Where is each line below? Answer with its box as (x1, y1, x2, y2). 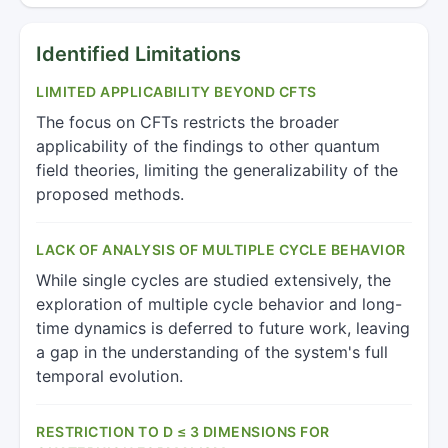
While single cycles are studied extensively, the (36, 270, 391, 290)
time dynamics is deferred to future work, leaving (36, 318, 410, 338)
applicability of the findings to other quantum (36, 136, 380, 156)
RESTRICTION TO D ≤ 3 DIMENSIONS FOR (36, 423, 330, 440)
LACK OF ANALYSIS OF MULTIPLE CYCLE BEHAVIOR (36, 241, 406, 258)
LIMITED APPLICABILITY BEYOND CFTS (36, 83, 317, 100)
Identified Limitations (36, 42, 241, 66)
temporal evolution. (36, 366, 183, 386)
